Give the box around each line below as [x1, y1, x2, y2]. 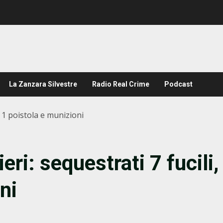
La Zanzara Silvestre [9, 80, 77, 88]
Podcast [164, 80, 193, 88]
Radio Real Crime [92, 80, 149, 88]
